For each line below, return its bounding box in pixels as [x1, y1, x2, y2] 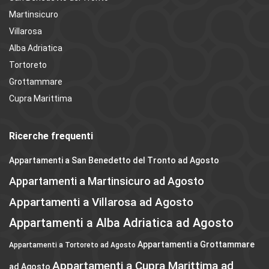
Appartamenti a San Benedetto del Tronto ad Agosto [9, 156, 219, 166]
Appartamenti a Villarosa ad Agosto [9, 195, 193, 210]
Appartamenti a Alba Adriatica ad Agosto [9, 216, 234, 231]
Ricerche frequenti [9, 130, 93, 142]
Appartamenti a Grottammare [138, 240, 255, 250]
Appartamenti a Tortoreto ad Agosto [9, 241, 136, 250]
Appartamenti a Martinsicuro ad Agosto [9, 175, 204, 188]
